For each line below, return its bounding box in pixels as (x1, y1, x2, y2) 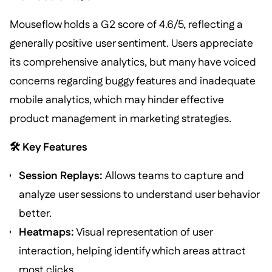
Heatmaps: (19, 224, 75, 240)
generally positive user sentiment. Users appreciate (9, 36, 253, 52)
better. (19, 205, 52, 221)
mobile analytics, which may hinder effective (9, 92, 224, 108)
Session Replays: (19, 168, 103, 183)
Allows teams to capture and (103, 168, 245, 183)
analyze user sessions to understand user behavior (19, 186, 260, 202)
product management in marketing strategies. (9, 111, 231, 127)
